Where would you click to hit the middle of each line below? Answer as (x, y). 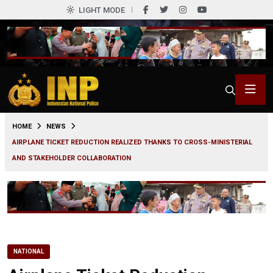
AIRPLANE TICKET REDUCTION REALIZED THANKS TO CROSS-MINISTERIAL (132, 142)
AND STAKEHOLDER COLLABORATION (72, 158)
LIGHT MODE (101, 10)
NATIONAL (29, 251)
